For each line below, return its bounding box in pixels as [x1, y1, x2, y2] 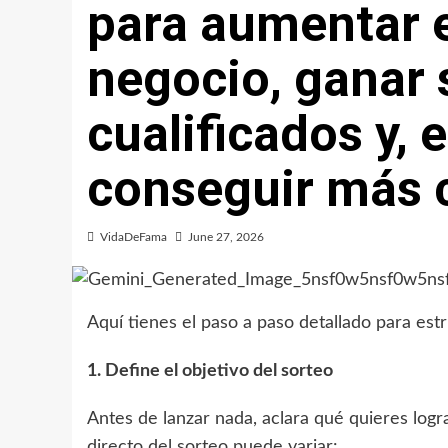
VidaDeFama [100, 231, 167, 244]
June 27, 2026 [188, 231, 264, 244]
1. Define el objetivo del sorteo [87, 361, 333, 380]
